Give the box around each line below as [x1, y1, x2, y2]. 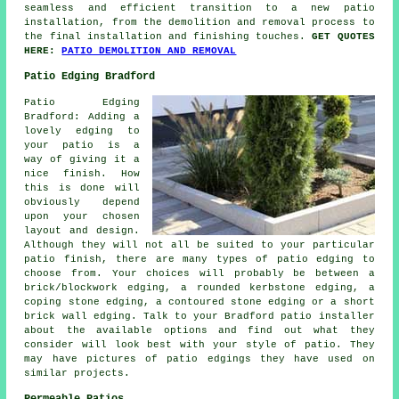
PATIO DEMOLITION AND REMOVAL [61, 45, 237, 57]
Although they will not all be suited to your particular [24, 240, 375, 251]
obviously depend [24, 197, 140, 208]
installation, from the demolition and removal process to [24, 17, 375, 28]
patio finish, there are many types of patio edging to [24, 254, 375, 265]
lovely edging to [24, 126, 140, 137]
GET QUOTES [312, 31, 375, 43]
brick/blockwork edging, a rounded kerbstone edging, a [24, 282, 375, 294]
